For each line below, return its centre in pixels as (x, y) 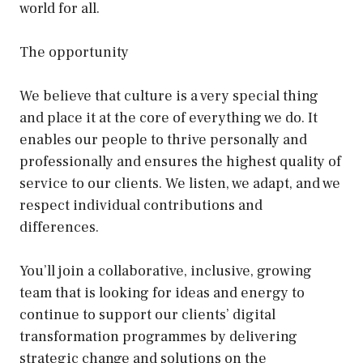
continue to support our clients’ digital (147, 315)
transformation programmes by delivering (158, 337)
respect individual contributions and (141, 205)
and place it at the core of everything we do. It (169, 118)
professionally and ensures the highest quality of (180, 162)
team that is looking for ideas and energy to (162, 293)
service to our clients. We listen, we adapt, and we (180, 184)
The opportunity (74, 52)
